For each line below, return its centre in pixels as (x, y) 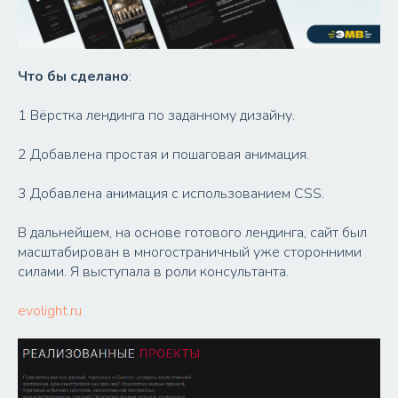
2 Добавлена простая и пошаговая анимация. (163, 155)
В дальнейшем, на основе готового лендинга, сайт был (192, 233)
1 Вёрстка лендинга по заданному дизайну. (156, 116)
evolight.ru (50, 311)
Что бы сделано (73, 77)
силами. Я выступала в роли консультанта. (153, 272)
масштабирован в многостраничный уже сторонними (190, 253)
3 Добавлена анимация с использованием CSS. (171, 194)
